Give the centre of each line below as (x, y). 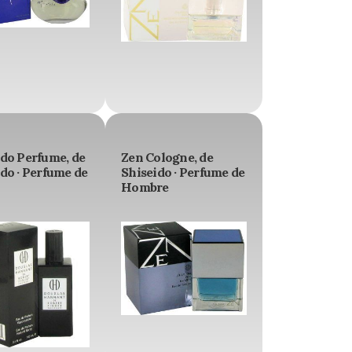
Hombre (145, 187)
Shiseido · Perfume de (183, 172)
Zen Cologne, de (167, 158)
